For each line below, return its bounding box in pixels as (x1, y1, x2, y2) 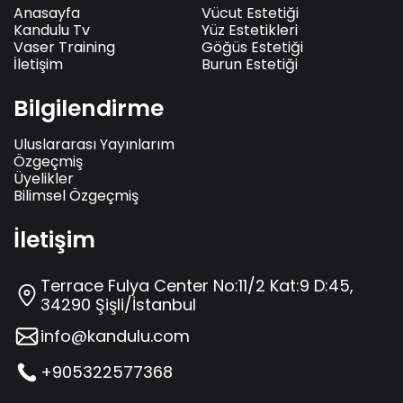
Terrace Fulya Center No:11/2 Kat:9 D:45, (40, 273, 354, 297)
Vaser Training (13, 36, 115, 58)
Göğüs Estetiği (201, 36, 303, 58)
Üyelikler (13, 167, 74, 189)
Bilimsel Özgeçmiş (13, 184, 139, 206)
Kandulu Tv (13, 19, 90, 40)
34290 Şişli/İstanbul (40, 292, 196, 316)
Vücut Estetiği (201, 2, 299, 23)
